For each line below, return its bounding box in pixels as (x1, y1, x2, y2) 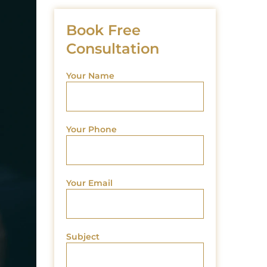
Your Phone (66, 124, 117, 135)
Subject (66, 231, 100, 243)
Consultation (66, 40, 160, 58)
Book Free (66, 21, 141, 39)
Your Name (66, 70, 115, 82)
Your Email (66, 178, 113, 189)
